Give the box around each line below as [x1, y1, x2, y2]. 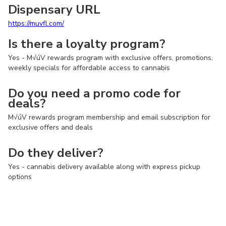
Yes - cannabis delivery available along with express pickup [8, 162, 200, 172]
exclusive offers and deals [8, 123, 93, 132]
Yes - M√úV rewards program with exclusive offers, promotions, [8, 53, 213, 63]
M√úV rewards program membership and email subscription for [8, 112, 210, 122]
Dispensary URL [8, 2, 100, 18]
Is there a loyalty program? [8, 36, 165, 52]
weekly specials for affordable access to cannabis [8, 63, 170, 73]
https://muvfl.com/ [8, 19, 64, 28]
